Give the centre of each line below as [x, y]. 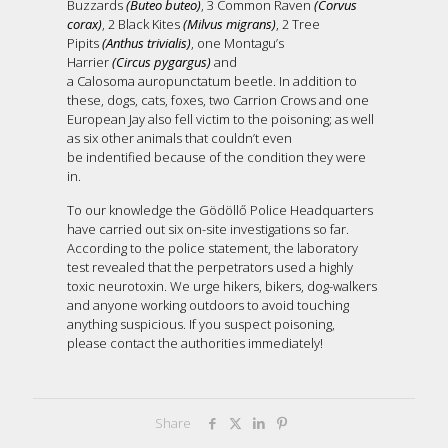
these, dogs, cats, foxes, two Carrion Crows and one [218, 99]
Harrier [90, 61]
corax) [85, 23]
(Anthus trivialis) [147, 42]
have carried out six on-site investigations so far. [208, 228]
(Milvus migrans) [230, 23]
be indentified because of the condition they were [217, 156]
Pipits [85, 42]
